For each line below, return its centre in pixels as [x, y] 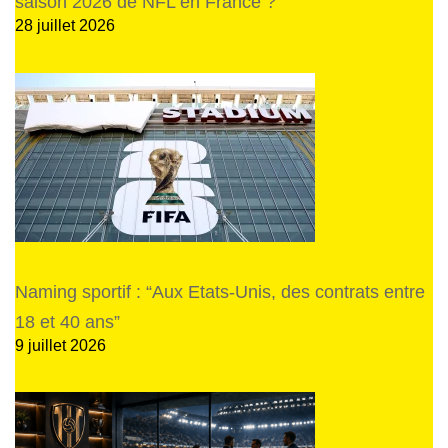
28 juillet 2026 [65, 25]
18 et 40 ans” [67, 321]
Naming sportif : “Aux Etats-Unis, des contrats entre [220, 291]
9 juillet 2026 [60, 344]
